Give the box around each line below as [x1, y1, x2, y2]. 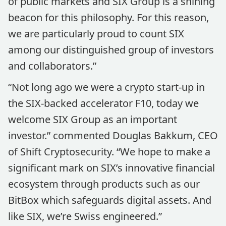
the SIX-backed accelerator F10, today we [8, 96, 199, 110]
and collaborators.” [8, 59, 96, 73]
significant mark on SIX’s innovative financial [8, 161, 215, 175]
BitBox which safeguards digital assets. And [8, 193, 211, 207]
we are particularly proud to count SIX [8, 27, 184, 40]
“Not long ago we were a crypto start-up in [8, 80, 205, 94]
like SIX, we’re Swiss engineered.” [8, 209, 162, 223]
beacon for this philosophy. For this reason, [8, 11, 209, 24]
